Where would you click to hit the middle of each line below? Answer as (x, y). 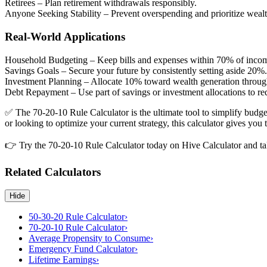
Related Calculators (53, 172)
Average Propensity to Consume (89, 238)
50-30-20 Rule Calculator (77, 217)
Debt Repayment (37, 92)
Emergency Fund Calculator (82, 249)
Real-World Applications (65, 37)
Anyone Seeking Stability (53, 14)
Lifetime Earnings (62, 260)
